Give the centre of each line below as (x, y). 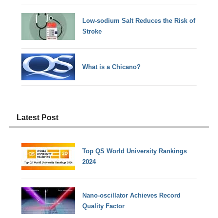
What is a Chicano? (112, 67)
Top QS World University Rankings (135, 151)
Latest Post (38, 117)
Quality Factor (104, 206)
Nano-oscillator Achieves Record (132, 195)
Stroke (92, 32)
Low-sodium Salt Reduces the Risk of (139, 21)
